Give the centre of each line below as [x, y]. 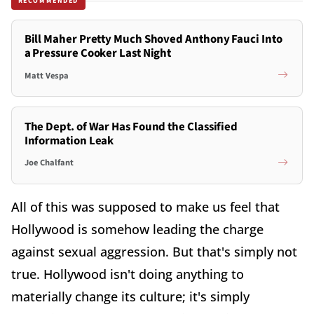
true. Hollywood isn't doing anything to [128, 274]
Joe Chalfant [49, 163]
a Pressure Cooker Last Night [98, 54]
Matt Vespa [46, 75]
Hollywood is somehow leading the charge [137, 229]
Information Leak [69, 141]
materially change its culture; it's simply [130, 296]
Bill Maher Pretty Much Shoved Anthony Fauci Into [153, 40]
